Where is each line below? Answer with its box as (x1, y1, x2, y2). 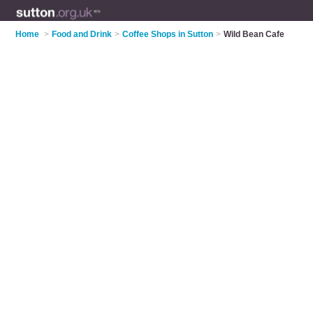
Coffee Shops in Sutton (122, 29, 214, 39)
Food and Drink (52, 29, 112, 39)
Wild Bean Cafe (224, 29, 285, 39)
